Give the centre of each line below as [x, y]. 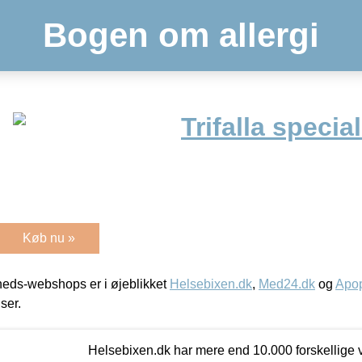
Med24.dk [287, 284]
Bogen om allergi [181, 35]
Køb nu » [49, 238]
